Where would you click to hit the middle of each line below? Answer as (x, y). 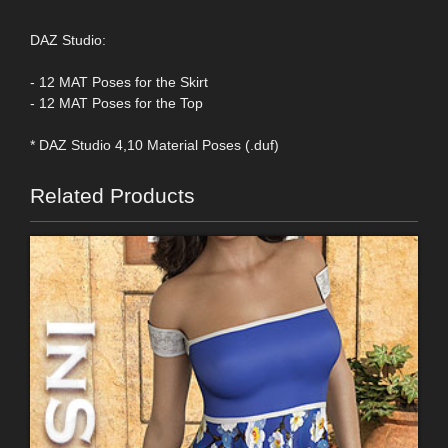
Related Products (112, 196)
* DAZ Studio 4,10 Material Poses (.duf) (154, 145)
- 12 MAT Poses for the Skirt (119, 82)
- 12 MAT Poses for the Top (116, 103)
